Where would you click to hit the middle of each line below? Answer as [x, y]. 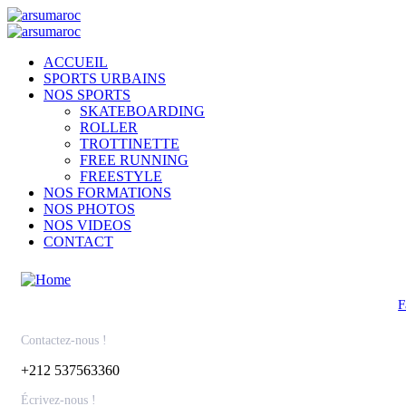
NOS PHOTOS [89, 209]
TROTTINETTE [130, 144]
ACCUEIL [76, 62]
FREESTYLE [121, 176]
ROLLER [109, 127]
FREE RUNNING [134, 160]
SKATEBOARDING [142, 111]
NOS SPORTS [87, 95]
